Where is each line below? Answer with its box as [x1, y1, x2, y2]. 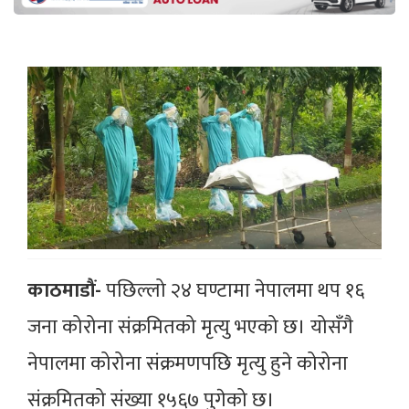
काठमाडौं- [27, 274, 106, 309]
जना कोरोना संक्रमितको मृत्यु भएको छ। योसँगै [27, 310, 353, 345]
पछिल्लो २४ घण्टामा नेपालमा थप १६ [106, 274, 364, 309]
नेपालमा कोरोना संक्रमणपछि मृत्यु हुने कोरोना [27, 347, 348, 382]
